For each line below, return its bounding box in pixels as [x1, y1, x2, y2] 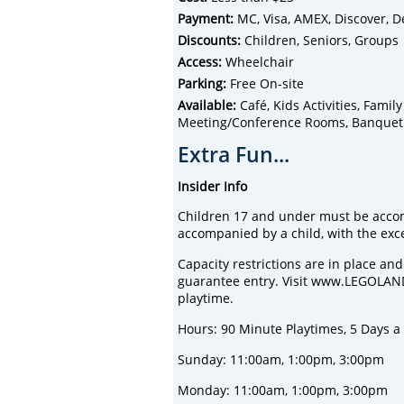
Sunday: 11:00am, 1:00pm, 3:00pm [178, 350, 384, 368]
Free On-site [226, 74, 304, 92]
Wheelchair [222, 52, 294, 70]
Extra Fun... [178, 139, 289, 169]
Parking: [178, 74, 226, 92]
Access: [178, 52, 222, 70]
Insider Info [178, 177, 247, 195]
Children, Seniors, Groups [241, 31, 399, 49]
